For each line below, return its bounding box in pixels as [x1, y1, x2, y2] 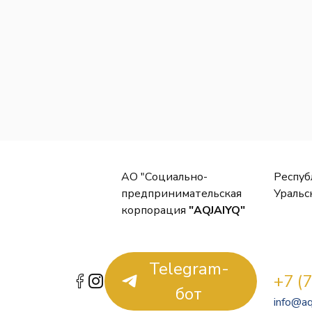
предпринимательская [121, 185, 242, 201]
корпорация [121, 202, 189, 218]
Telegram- [148, 257, 229, 280]
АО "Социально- [121, 169, 208, 185]
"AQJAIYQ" [189, 202, 245, 218]
